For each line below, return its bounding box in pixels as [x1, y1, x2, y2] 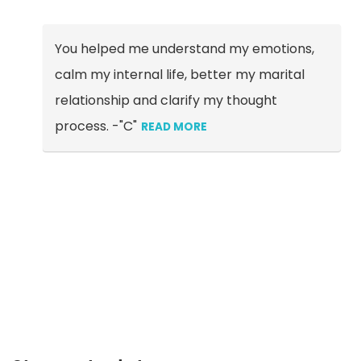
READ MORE [140, 118, 207, 135]
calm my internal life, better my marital [54, 64, 305, 84]
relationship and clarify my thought [54, 90, 277, 110]
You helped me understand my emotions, [54, 39, 314, 58]
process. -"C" [54, 116, 140, 135]
